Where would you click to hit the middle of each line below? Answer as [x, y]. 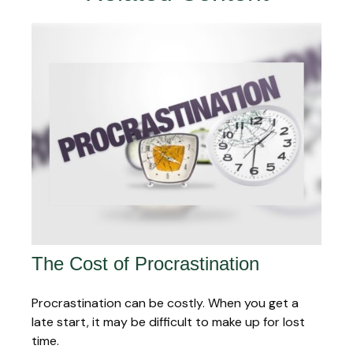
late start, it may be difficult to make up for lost [168, 321]
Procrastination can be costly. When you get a [165, 303]
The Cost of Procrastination [145, 263]
